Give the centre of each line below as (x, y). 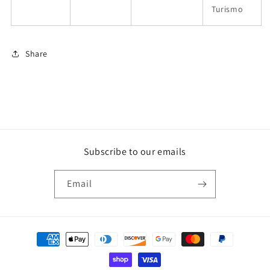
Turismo (228, 9)
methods (38, 250)
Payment (38, 234)
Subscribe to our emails (135, 152)
